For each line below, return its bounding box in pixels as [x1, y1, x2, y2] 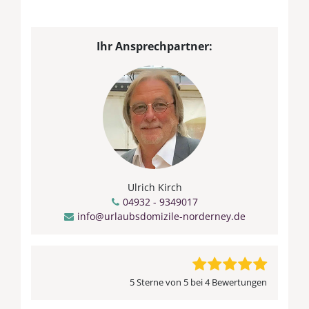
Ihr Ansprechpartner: [97, 38, 212, 54]
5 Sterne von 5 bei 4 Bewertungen [130, 275, 267, 288]
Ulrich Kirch [127, 180, 182, 194]
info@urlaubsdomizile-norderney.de [77, 209, 246, 223]
